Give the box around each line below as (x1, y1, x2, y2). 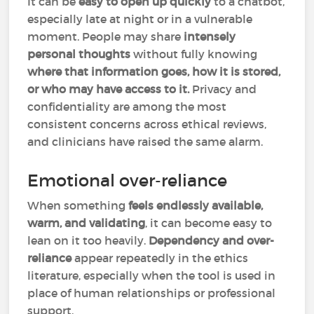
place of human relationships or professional (27, 286, 276, 300)
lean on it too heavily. (27, 233, 149, 247)
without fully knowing (130, 47, 258, 61)
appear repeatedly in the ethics (71, 251, 249, 265)
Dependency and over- (149, 233, 275, 247)
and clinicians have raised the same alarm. (27, 135, 264, 149)
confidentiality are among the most (27, 100, 227, 114)
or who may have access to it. (27, 82, 190, 96)
